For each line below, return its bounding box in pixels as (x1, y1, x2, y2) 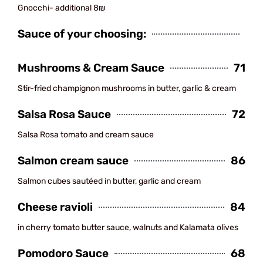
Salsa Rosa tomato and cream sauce (18, 130, 154, 140)
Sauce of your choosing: (18, 27, 146, 41)
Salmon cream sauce (18, 154, 129, 167)
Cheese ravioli (18, 200, 93, 214)
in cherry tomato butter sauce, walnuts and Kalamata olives (18, 222, 238, 232)
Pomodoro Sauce (18, 247, 109, 260)
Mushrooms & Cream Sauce (18, 61, 164, 75)
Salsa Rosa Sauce (18, 107, 111, 121)
